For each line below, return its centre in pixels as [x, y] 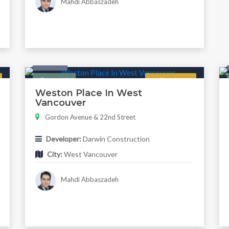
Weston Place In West [88, 93]
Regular [170, 81]
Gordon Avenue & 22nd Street [90, 117]
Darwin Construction [115, 139]
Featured [54, 81]
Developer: [63, 139]
